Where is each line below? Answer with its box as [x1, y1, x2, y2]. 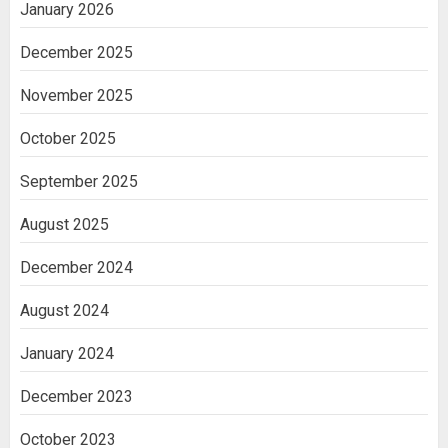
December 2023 [20, 386, 133, 406]
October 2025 [20, 128, 116, 148]
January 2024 [20, 343, 114, 363]
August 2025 [20, 214, 109, 234]
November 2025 [20, 85, 133, 105]
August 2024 [20, 300, 109, 320]
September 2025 [20, 171, 138, 191]
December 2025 [20, 42, 133, 62]
